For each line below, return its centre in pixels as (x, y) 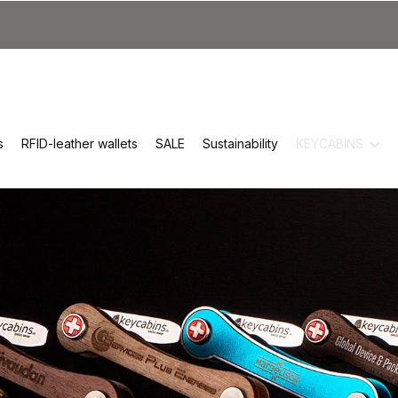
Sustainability (240, 143)
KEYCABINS (330, 143)
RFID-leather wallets (80, 143)
